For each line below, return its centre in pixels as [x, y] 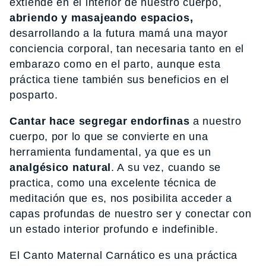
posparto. [34, 95]
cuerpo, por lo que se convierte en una [109, 137]
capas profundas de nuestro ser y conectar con [131, 214]
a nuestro [216, 121]
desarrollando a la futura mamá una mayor [119, 34]
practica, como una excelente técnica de [113, 183]
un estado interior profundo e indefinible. [114, 229]
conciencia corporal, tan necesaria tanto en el [127, 49]
